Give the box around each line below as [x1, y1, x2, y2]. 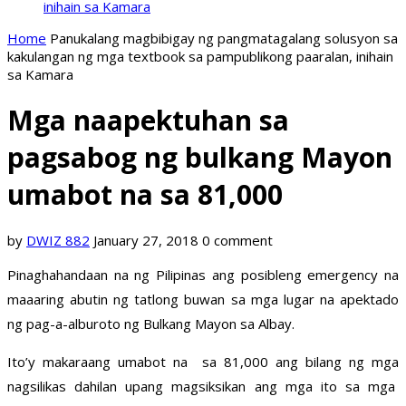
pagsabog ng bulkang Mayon [7, 139, 392, 177]
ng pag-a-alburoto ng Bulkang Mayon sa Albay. [7, 314, 295, 333]
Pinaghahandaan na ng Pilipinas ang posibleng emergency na [7, 266, 399, 285]
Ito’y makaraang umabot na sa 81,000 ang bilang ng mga [7, 353, 399, 372]
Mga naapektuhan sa [7, 101, 289, 140]
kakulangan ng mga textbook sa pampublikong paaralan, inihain [7, 47, 393, 65]
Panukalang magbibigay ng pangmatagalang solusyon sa [50, 29, 398, 47]
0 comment [202, 231, 273, 250]
